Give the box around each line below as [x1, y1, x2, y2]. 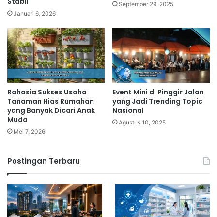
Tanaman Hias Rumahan [7, 96, 94, 107]
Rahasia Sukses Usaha [7, 87, 87, 97]
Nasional [112, 106, 144, 116]
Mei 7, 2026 [14, 128, 45, 136]
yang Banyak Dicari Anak [7, 106, 95, 116]
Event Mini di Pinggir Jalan [112, 87, 204, 97]
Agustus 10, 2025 [119, 119, 166, 126]
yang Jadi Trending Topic [112, 96, 202, 107]
